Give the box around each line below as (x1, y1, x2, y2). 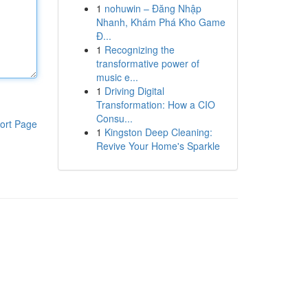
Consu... (96, 111, 133, 125)
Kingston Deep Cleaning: (104, 125, 212, 139)
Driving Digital (104, 84, 164, 98)
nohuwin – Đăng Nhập (104, 1, 201, 15)
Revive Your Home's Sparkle (96, 139, 220, 153)
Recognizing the (104, 43, 175, 56)
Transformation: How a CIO (96, 98, 215, 111)
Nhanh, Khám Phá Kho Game (96, 15, 225, 29)
